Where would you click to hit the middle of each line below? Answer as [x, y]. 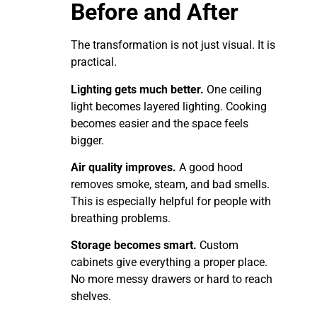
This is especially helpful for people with [171, 201]
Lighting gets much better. [137, 89]
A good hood [209, 167]
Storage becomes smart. [134, 246]
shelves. [91, 296]
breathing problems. [121, 218]
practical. [94, 62]
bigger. [87, 140]
